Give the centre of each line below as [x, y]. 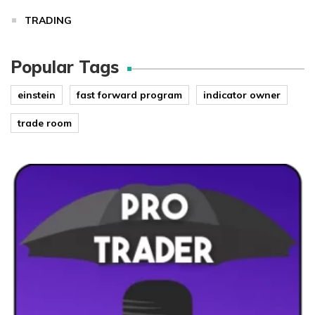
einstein [37, 95]
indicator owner [242, 95]
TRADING [48, 20]
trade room [45, 123]
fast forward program [129, 95]
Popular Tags [65, 67]
